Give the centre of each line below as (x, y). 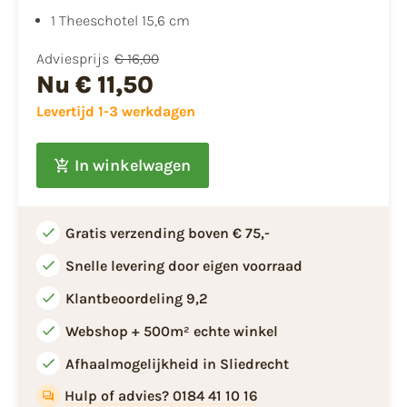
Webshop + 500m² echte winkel (172, 332)
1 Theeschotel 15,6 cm (120, 21)
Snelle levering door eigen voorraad (184, 266)
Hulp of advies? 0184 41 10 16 (162, 396)
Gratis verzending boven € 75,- (168, 233)
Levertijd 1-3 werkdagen (116, 112)
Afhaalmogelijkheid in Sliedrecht (177, 364)
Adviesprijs (73, 59)
